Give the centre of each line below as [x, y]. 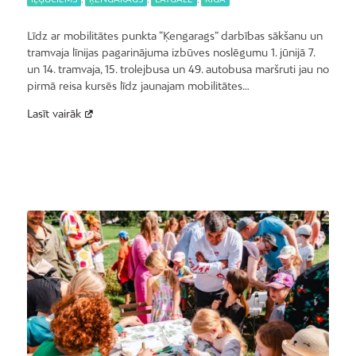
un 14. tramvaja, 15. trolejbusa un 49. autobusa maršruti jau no [178, 70]
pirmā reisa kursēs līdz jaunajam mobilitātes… [138, 86]
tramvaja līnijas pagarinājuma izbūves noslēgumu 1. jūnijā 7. [170, 53]
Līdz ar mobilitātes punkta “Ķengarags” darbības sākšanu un [174, 36]
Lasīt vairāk [54, 114]
